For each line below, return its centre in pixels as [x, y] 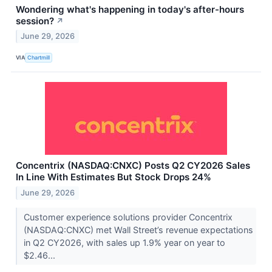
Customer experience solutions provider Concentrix [128, 217]
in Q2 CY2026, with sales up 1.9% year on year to [124, 243]
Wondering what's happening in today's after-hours [130, 9]
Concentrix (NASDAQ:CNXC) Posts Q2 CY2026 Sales [133, 166]
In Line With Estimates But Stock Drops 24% [114, 177]
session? [35, 21]
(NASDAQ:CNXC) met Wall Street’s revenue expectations [138, 230]
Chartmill [39, 57]
